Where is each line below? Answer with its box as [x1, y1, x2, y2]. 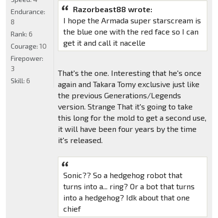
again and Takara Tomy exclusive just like [57, 79, 200, 89]
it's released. [57, 135, 103, 145]
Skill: [11, 76, 26, 85]
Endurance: [11, 7, 45, 16]
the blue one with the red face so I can [63, 27, 199, 36]
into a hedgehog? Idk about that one [63, 193, 190, 202]
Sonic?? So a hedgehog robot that [63, 170, 182, 180]
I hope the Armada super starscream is [63, 16, 201, 25]
